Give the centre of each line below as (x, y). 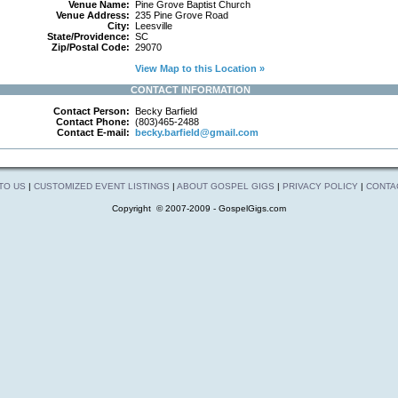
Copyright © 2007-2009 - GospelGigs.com (199, 208)
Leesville (152, 26)
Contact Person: (93, 111)
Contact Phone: (94, 122)
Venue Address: (94, 15)
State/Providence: (90, 36)
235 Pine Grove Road (180, 15)
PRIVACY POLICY (320, 186)
